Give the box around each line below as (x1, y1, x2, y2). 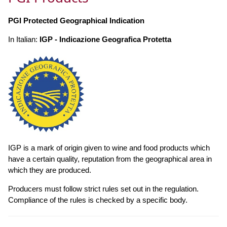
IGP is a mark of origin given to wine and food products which (8, 143, 210, 152)
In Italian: (8, 34, 40, 44)
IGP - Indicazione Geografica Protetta (40, 34, 171, 44)
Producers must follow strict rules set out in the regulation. (8, 184, 199, 193)
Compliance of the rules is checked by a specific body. (8, 195, 187, 204)
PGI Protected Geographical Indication (8, 16, 144, 25)
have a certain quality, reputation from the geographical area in (8, 154, 212, 163)
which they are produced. (8, 165, 91, 174)
